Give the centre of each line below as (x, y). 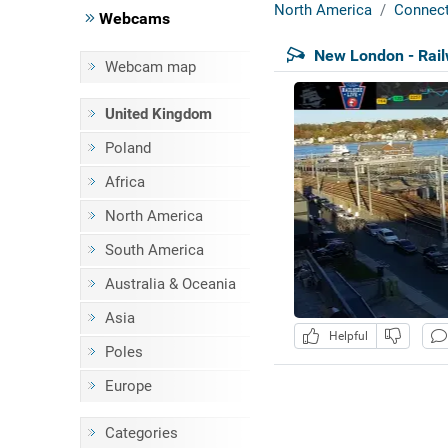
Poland (127, 148)
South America (154, 250)
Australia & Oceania (170, 284)
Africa (124, 182)
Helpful (345, 336)
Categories (141, 433)
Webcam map (150, 67)
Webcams (132, 18)
